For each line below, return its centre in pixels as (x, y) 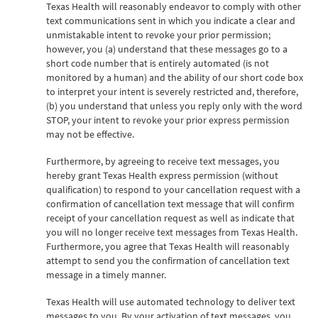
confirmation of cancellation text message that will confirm (170, 203)
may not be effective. (90, 134)
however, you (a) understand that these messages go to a (167, 49)
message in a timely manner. (106, 274)
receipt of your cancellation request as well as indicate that (170, 218)
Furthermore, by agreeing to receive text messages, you (163, 161)
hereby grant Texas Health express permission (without (162, 175)
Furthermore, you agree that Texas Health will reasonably (168, 246)
